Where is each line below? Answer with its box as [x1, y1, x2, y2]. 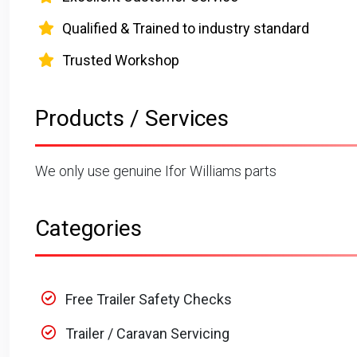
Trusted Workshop [62, 51, 180, 69]
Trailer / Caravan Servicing [65, 324, 229, 342]
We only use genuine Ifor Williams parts [35, 162, 277, 179]
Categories [35, 214, 142, 241]
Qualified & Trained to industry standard [62, 19, 310, 37]
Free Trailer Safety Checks [65, 290, 232, 308]
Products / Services [35, 104, 229, 131]
